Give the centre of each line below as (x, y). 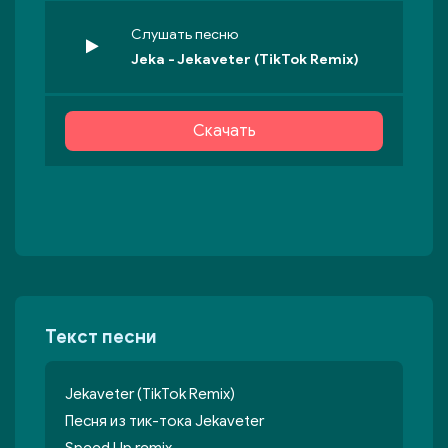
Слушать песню (184, 34)
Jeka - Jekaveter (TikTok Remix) (245, 59)
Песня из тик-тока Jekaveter (164, 421)
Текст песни (101, 337)
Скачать (224, 131)
